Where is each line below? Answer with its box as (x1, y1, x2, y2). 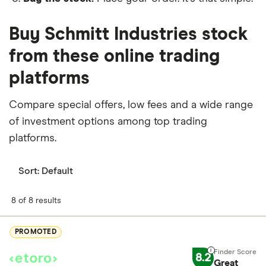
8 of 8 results (11, 196, 61, 205)
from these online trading (9, 47, 220, 65)
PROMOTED (15, 229, 56, 236)
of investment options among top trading (9, 116, 207, 127)
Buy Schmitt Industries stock (9, 25, 248, 43)
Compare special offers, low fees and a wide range (9, 99, 253, 110)
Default (42, 166, 73, 176)
